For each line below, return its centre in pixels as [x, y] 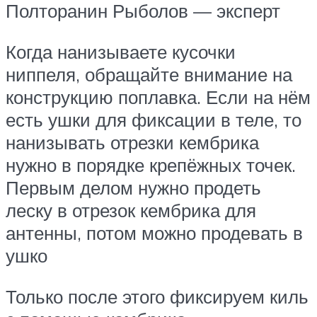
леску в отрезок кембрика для [131, 210]
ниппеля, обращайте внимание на [149, 74]
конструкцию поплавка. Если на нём [158, 97]
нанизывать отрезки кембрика [132, 142]
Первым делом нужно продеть [133, 187]
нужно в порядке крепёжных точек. [151, 165]
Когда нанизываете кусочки [121, 51]
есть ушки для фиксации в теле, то [154, 119]
